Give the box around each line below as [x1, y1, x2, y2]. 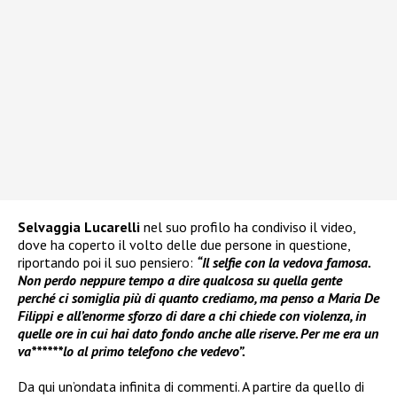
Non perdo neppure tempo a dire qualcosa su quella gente [18, 271, 342, 290]
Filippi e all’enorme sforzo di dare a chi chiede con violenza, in [18, 307, 366, 325]
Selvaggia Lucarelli [18, 218, 140, 237]
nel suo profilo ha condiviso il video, [140, 218, 355, 237]
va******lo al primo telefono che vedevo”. [18, 342, 245, 361]
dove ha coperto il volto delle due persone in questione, [18, 236, 350, 254]
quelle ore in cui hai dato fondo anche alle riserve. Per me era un [18, 324, 378, 343]
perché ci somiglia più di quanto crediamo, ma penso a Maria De [18, 289, 379, 307]
